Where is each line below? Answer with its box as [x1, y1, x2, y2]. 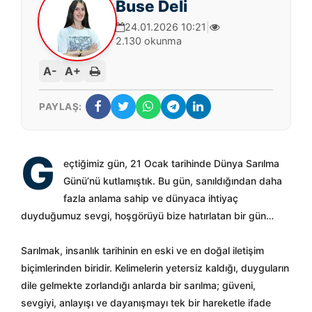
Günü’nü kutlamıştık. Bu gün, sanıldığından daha [63, 175, 282, 187]
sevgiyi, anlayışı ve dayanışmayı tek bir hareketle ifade [21, 297, 271, 309]
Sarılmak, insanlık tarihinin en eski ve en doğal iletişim [21, 244, 264, 256]
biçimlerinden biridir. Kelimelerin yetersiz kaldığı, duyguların [21, 262, 289, 274]
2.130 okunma [116, 35, 182, 47]
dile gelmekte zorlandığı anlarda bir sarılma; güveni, [21, 279, 256, 291]
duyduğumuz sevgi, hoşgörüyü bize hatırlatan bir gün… [21, 210, 274, 221]
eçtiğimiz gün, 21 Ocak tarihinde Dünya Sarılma [63, 157, 279, 169]
